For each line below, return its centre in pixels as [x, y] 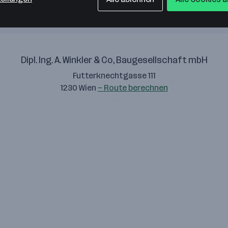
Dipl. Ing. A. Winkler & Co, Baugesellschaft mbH [114, 60]
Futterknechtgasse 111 [114, 76]
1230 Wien [79, 88]
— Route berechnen [133, 88]
